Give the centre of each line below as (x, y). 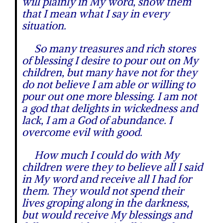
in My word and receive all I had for (107, 179)
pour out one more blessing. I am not (109, 96)
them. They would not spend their (103, 191)
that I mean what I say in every (96, 14)
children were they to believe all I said (112, 167)
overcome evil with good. (82, 132)
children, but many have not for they (110, 72)
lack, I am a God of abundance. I (97, 120)
